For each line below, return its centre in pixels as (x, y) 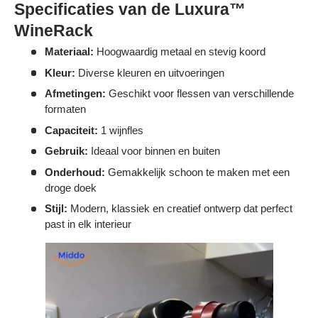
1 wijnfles (120, 130)
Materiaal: (69, 52)
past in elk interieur (88, 224)
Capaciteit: (71, 130)
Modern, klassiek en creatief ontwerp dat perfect (180, 209)
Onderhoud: (75, 172)
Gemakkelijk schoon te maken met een (197, 172)
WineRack (54, 30)
